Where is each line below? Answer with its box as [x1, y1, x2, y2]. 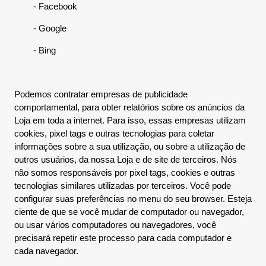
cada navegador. [14, 246, 78, 256]
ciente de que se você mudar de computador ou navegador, [14, 207, 244, 217]
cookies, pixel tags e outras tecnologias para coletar [14, 128, 214, 138]
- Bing [14, 45, 56, 55]
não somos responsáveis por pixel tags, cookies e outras [14, 167, 235, 178]
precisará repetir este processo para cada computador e [14, 233, 232, 243]
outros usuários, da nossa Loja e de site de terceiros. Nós [14, 154, 237, 164]
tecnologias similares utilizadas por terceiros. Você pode [14, 180, 231, 191]
